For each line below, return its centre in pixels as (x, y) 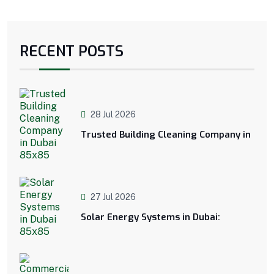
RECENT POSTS (72, 51)
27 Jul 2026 (113, 197)
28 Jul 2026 (113, 115)
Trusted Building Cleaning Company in (166, 135)
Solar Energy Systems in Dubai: (150, 217)
